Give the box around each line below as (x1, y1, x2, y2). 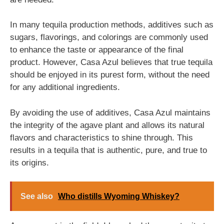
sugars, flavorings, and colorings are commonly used (10, 32, 208, 42)
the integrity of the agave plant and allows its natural (10, 120, 204, 130)
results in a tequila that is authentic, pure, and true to (10, 145, 207, 155)
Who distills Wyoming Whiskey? (58, 192, 179, 200)
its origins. (10, 157, 49, 167)
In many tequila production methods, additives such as (10, 20, 213, 29)
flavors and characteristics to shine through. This (10, 132, 193, 142)
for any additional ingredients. (10, 82, 120, 92)
